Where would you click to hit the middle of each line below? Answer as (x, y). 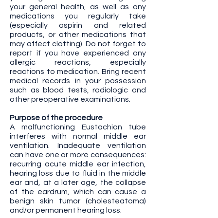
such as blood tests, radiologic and (78, 90)
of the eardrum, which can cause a (78, 192)
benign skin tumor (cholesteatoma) (78, 201)
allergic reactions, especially (78, 62)
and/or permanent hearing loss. (66, 210)
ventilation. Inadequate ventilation (78, 145)
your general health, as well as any (78, 7)
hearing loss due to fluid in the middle (78, 173)
